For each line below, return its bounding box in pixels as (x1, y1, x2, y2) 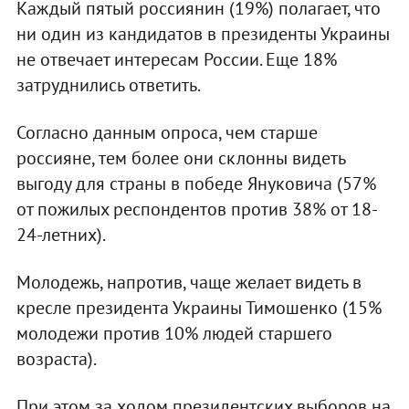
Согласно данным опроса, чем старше (16, 120, 318, 144)
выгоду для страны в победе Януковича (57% (16, 171, 376, 195)
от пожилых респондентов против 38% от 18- (16, 196, 378, 221)
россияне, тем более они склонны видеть (16, 145, 345, 170)
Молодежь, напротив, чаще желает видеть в (16, 269, 362, 294)
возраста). (16, 346, 97, 371)
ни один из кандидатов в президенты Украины (16, 21, 390, 46)
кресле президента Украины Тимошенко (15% (16, 295, 382, 320)
